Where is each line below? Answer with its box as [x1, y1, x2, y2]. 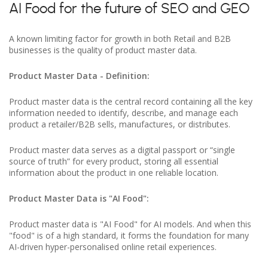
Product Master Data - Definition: [9, 70, 150, 81]
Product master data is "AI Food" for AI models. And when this [9, 218, 251, 230]
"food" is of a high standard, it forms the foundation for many [9, 230, 249, 241]
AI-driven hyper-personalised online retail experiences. [9, 241, 217, 252]
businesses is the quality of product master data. [9, 44, 197, 56]
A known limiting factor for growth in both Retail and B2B [9, 33, 231, 44]
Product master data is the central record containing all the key [9, 96, 252, 107]
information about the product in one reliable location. [9, 167, 218, 178]
